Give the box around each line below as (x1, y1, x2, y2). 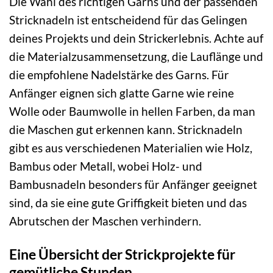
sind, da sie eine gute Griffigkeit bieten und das (9, 196, 247, 210)
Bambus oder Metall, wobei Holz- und (9, 159, 202, 174)
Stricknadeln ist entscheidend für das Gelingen (9, 13, 247, 27)
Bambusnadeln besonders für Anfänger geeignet (9, 177, 257, 192)
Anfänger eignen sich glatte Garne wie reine (9, 86, 234, 101)
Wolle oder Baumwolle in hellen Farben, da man (9, 104, 255, 119)
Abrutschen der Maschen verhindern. (9, 214, 201, 229)
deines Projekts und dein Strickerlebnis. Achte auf (9, 31, 263, 46)
